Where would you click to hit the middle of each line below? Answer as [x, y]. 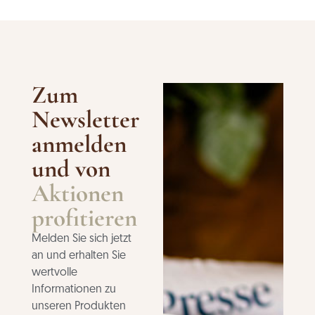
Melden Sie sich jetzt [81, 239]
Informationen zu [73, 290]
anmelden [79, 144]
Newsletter [85, 120]
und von [71, 169]
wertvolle [54, 273]
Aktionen [77, 194]
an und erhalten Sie [78, 256]
